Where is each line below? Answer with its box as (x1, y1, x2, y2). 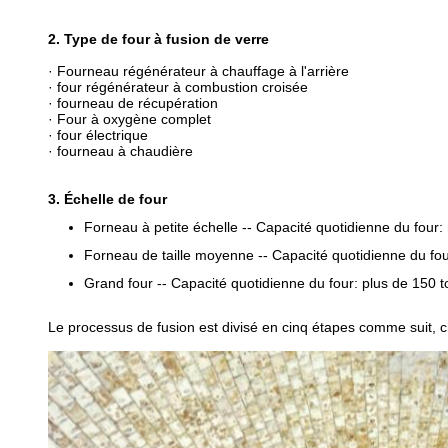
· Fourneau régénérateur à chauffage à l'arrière (48, 63, 349, 79)
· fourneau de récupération (48, 95, 218, 111)
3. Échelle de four (48, 191, 167, 207)
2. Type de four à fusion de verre (48, 31, 269, 47)
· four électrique (48, 127, 148, 143)
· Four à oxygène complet (48, 111, 211, 127)
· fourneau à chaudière (48, 143, 193, 159)
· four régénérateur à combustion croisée (48, 79, 308, 95)
